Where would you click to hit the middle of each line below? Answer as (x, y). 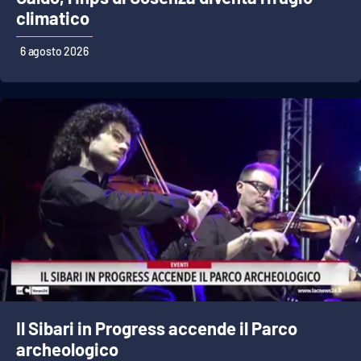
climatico (53, 18)
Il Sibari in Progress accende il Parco (157, 328)
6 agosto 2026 (54, 52)
